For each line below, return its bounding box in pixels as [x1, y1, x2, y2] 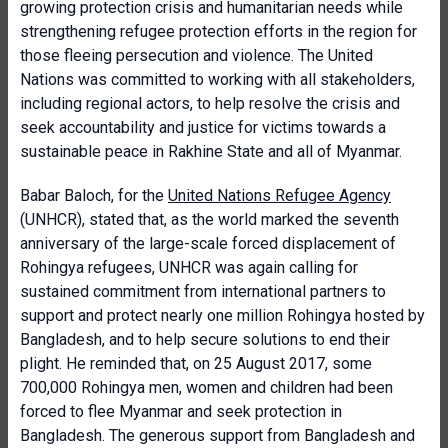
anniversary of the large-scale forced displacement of [20, 234, 396, 253]
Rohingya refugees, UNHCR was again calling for [20, 258, 358, 277]
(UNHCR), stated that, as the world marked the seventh [20, 210, 399, 229]
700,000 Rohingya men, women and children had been [20, 378, 393, 397]
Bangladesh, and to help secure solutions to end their [20, 330, 390, 349]
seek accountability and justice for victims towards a [20, 118, 386, 137]
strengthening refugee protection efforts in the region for [20, 22, 417, 41]
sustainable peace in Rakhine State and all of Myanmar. [20, 142, 404, 161]
